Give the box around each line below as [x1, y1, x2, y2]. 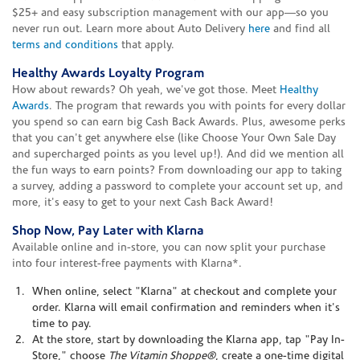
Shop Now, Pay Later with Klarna [12, 224, 204, 238]
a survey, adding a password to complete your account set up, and [12, 180, 343, 193]
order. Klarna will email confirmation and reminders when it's [32, 301, 340, 314]
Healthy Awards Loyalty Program [12, 67, 204, 80]
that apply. [118, 39, 174, 51]
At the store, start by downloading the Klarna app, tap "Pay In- [32, 333, 345, 346]
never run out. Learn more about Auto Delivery [12, 22, 248, 35]
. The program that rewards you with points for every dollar [49, 100, 346, 112]
